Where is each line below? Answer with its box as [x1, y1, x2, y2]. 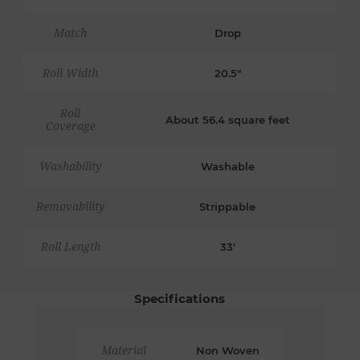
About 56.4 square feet [165, 113, 290, 127]
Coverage [45, 120, 96, 133]
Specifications [134, 291, 226, 307]
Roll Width [43, 67, 99, 80]
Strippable [199, 200, 256, 214]
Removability [36, 200, 105, 214]
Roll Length [40, 240, 100, 254]
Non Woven [195, 344, 260, 358]
